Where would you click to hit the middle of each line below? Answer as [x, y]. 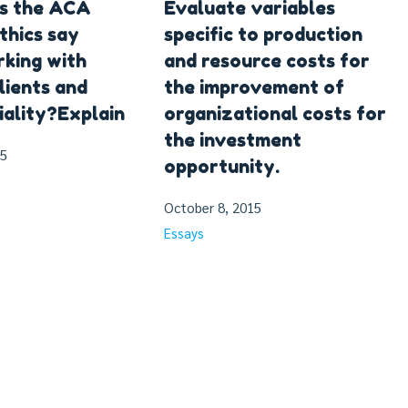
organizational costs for [275, 113]
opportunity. [222, 166]
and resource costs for [267, 61]
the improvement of [254, 87]
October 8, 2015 [213, 207]
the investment [233, 140]
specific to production [263, 34]
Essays [184, 232]
